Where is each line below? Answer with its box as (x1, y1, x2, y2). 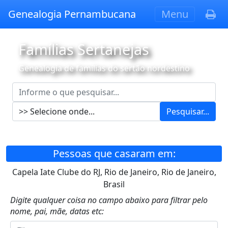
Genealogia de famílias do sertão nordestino (18, 63, 190, 74)
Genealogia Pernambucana (8, 7, 136, 21)
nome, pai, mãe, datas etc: (10, 206, 104, 217)
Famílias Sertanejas (18, 39, 149, 59)
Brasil (103, 179, 125, 190)
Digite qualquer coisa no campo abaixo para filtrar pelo (10, 194, 208, 206)
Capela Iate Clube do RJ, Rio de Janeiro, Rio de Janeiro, (12, 166, 216, 178)
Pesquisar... (166, 106, 209, 117)
